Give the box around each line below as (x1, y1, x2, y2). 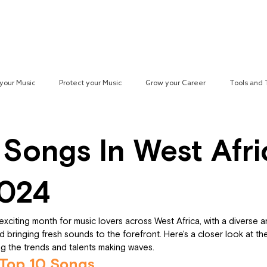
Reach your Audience (41, 28, 128, 37)
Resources (172, 28, 216, 37)
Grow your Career (145, 79, 206, 88)
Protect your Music (59, 79, 122, 88)
